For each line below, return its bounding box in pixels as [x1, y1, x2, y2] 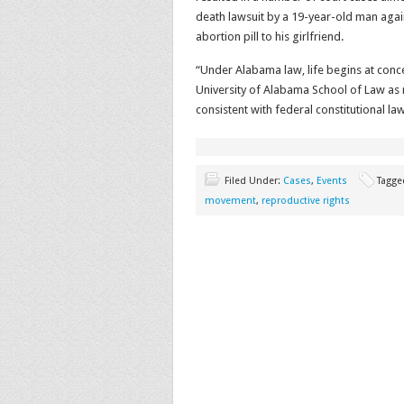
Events [317, 175, 347, 187]
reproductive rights [262, 195, 350, 207]
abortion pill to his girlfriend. [196, 30, 344, 43]
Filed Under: [225, 175, 283, 187]
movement [205, 195, 256, 207]
